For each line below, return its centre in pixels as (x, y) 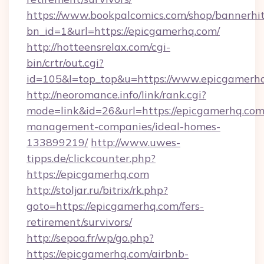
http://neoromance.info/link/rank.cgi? (116, 95)
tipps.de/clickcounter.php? (91, 158)
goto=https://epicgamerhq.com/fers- (115, 206)
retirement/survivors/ (79, 222)
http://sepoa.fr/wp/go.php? (90, 238)
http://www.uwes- (136, 142)
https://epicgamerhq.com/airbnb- (108, 254)
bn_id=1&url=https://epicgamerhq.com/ (123, 31)
